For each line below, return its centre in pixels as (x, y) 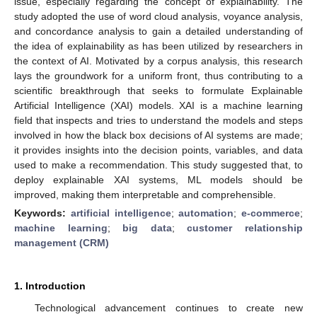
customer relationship (245, 227)
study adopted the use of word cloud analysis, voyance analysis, (158, 16)
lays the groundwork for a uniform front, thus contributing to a (158, 75)
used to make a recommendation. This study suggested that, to (158, 165)
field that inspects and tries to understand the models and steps (158, 120)
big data (147, 227)
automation (206, 213)
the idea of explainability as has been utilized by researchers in (158, 46)
